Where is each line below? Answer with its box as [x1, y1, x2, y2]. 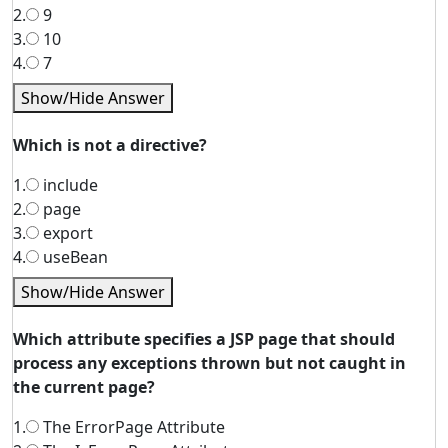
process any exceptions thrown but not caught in [13, 352, 406, 374]
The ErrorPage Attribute [39, 416, 225, 438]
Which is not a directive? [13, 134, 207, 156]
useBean [39, 246, 108, 268]
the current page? [13, 376, 155, 398]
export [39, 222, 93, 244]
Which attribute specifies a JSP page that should [13, 328, 395, 350]
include [39, 174, 98, 196]
